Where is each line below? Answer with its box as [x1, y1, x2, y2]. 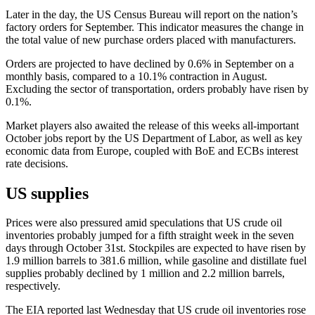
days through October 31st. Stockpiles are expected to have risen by [6, 242, 306, 255]
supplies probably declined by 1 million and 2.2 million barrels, [6, 267, 285, 280]
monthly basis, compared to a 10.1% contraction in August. [6, 70, 267, 82]
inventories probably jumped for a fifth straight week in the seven [6, 229, 294, 242]
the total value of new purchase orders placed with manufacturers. [6, 33, 296, 46]
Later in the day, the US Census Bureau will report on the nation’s [6, 8, 297, 20]
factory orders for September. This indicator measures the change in [6, 20, 304, 33]
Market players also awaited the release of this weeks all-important [6, 119, 299, 131]
